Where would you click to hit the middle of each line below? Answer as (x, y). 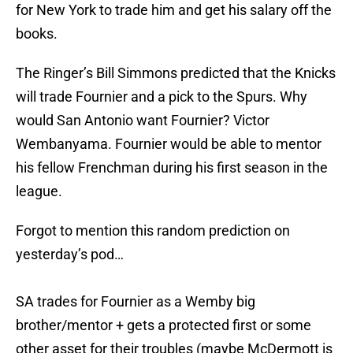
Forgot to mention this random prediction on (153, 231)
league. (39, 191)
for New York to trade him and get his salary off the (174, 10)
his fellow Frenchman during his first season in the (172, 168)
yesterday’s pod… (70, 255)
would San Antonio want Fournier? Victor (143, 121)
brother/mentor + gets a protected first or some (163, 325)
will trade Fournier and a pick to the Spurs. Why (162, 97)
